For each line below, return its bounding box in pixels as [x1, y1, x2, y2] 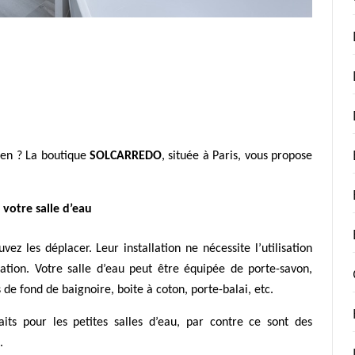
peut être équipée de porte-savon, [124, 263, 312, 277]
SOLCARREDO [90, 150, 162, 163]
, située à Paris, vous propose [162, 150, 312, 163]
